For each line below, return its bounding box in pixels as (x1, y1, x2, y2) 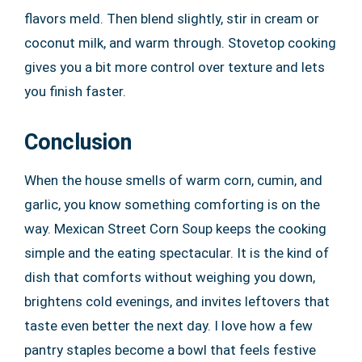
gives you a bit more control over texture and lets (24, 58, 325, 75)
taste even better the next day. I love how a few (24, 317, 313, 334)
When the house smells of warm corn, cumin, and (24, 171, 322, 188)
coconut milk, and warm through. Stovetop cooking (24, 34, 336, 51)
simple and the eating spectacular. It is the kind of (24, 244, 329, 261)
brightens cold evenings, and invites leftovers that (24, 293, 330, 309)
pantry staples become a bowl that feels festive (24, 341, 316, 358)
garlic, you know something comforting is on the (24, 196, 320, 213)
